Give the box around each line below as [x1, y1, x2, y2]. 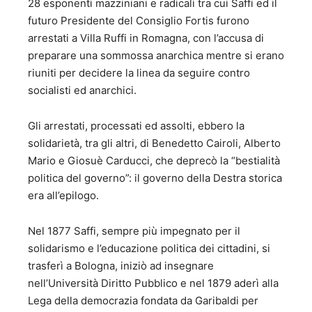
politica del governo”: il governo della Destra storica [28, 171, 282, 185]
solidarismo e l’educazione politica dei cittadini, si [28, 242, 270, 256]
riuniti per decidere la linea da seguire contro [28, 66, 250, 80]
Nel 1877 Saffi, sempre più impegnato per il [28, 224, 240, 238]
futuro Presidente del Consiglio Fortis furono [28, 14, 249, 28]
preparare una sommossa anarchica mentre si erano [28, 49, 284, 63]
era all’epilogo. [28, 189, 99, 203]
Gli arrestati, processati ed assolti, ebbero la [28, 119, 244, 133]
